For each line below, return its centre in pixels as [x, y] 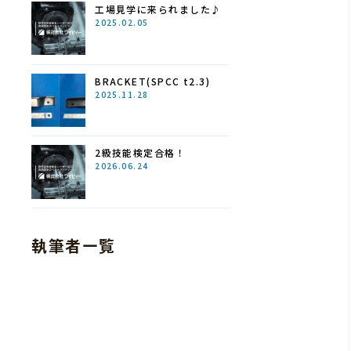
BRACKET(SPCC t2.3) [153, 81]
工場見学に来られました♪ [158, 9]
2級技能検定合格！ [141, 153]
